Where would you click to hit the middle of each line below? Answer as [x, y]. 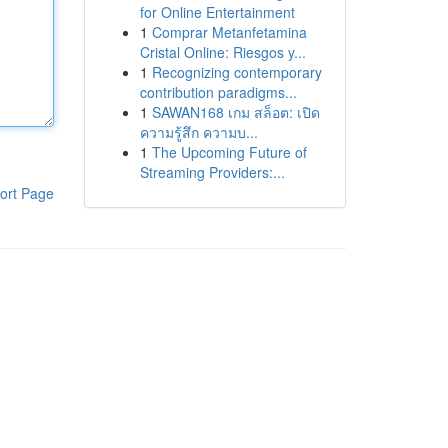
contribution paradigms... [218, 92]
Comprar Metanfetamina [229, 32]
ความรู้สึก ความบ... [198, 132]
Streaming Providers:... [212, 172]
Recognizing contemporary [236, 72]
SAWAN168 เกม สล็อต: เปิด [235, 112]
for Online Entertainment [217, 12]
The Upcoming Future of [229, 152]
